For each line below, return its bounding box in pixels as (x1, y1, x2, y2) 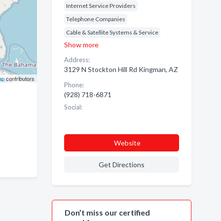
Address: (64, 56, 90, 64)
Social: (64, 103, 82, 111)
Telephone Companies (66, 15, 125, 23)
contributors (4, 74, 35, 82)
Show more (64, 40, 99, 49)
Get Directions (98, 160, 145, 169)
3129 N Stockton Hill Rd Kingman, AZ (64, 65, 178, 74)
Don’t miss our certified (64, 208, 150, 217)
